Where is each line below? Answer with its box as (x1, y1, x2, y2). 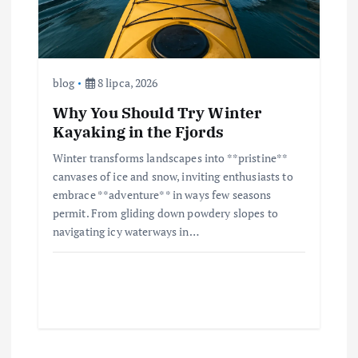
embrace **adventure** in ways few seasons (52, 187, 272, 203)
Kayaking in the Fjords (52, 121, 224, 142)
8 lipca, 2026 (94, 74, 158, 90)
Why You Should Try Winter (52, 102, 262, 123)
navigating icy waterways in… (52, 224, 199, 240)
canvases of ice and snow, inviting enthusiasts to (52, 169, 293, 185)
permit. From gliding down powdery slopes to (52, 205, 278, 221)
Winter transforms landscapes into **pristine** (52, 150, 288, 166)
